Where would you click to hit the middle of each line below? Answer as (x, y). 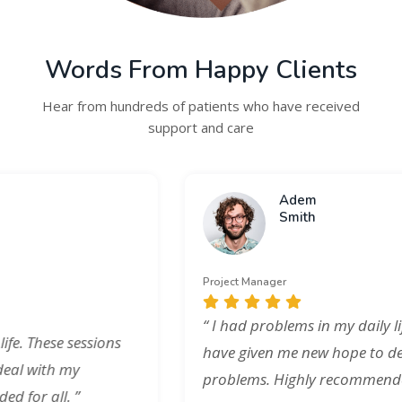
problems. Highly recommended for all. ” (171, 380)
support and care (201, 128)
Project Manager (78, 282)
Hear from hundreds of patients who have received (201, 106)
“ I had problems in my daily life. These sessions (192, 326)
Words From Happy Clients (201, 70)
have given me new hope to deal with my (171, 353)
